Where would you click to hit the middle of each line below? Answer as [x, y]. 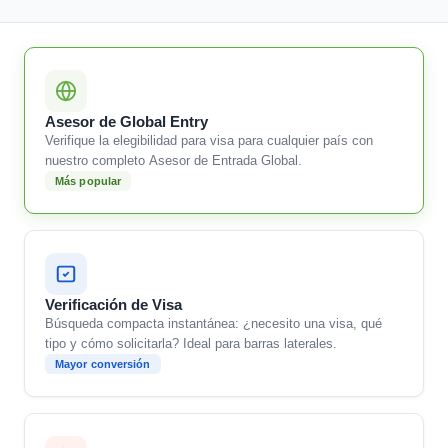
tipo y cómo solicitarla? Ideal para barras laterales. [191, 343]
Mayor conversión [103, 364]
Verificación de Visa [113, 304]
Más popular [88, 181]
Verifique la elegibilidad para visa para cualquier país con [209, 140]
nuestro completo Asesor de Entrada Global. [173, 160]
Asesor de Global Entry [126, 121]
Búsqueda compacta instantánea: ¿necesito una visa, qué [213, 323]
